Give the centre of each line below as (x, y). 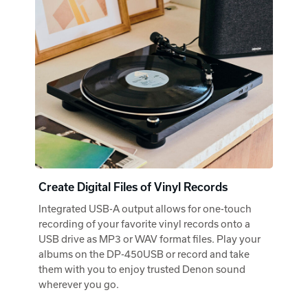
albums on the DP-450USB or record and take (144, 254)
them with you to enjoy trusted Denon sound (142, 269)
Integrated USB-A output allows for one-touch (145, 209)
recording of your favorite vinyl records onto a (144, 224)
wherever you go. (79, 285)
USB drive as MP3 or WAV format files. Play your (150, 239)
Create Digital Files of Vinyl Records (133, 187)
